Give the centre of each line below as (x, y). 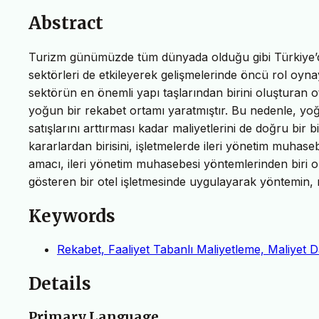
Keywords (72, 216)
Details (60, 284)
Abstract (66, 23)
